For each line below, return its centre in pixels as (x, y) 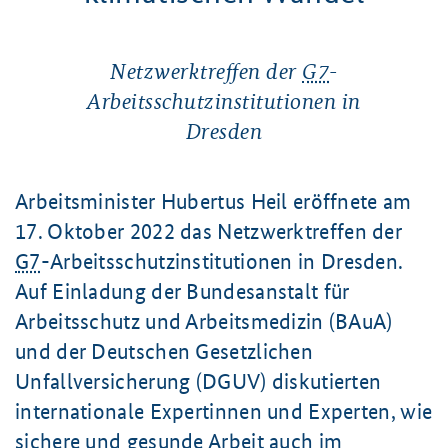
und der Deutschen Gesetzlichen (164, 351)
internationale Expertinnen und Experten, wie (224, 411)
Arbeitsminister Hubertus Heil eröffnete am (213, 201)
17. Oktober (70, 231)
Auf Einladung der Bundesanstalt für (182, 291)
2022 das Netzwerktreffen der (263, 231)
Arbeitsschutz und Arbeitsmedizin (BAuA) (204, 321)
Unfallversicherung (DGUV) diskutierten (198, 381)
